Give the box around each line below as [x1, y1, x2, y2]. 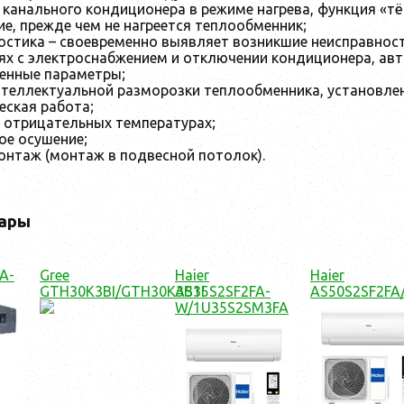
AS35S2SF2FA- [175, 283, 271, 300]
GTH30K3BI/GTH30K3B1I [40, 283, 205, 300]
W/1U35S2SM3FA [175, 299, 289, 317]
